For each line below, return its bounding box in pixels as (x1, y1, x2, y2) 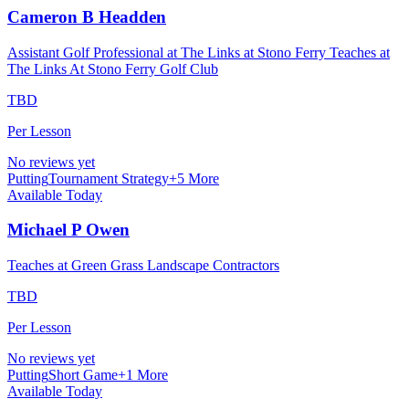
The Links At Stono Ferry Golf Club (7, 60, 218, 77)
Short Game (48, 367, 118, 383)
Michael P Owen (7, 220, 130, 240)
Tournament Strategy (48, 170, 169, 186)
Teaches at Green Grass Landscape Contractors (7, 257, 279, 274)
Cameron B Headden (7, 6, 166, 26)
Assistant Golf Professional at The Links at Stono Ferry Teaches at (7, 44, 390, 60)
